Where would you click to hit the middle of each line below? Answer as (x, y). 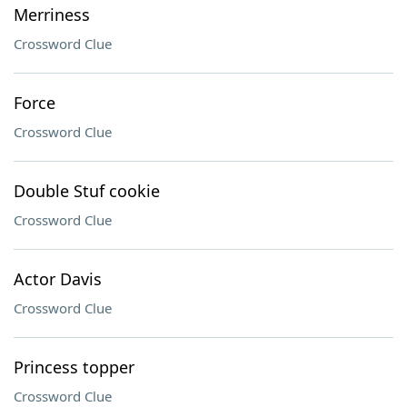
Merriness (52, 15)
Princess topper (74, 367)
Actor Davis (58, 279)
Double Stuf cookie (87, 191)
